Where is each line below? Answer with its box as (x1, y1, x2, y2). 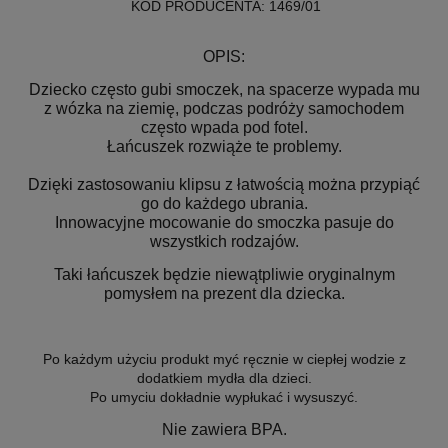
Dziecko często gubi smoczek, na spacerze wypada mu (28, 80, 420, 98)
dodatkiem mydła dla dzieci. (136, 369, 312, 386)
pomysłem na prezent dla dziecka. (103, 284, 345, 302)
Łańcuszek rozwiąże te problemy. (106, 137, 342, 155)
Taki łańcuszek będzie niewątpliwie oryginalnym (53, 265, 395, 283)
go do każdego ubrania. (140, 194, 308, 212)
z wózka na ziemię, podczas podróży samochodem (44, 99, 404, 117)
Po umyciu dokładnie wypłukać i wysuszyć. (90, 388, 358, 405)
